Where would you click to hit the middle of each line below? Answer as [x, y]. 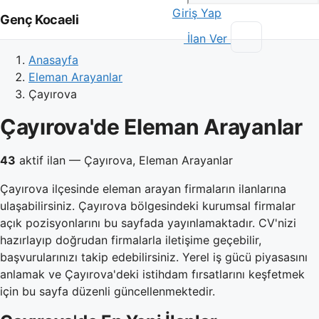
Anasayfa [53, 60]
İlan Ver [207, 38]
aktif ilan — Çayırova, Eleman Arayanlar [124, 160]
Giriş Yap [197, 12]
